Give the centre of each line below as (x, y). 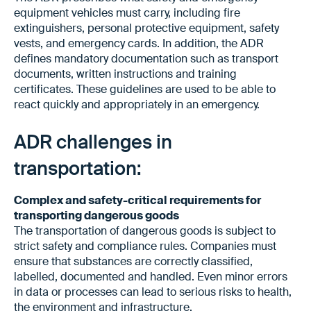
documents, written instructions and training (125, 74)
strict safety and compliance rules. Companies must (145, 246)
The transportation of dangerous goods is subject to (145, 230)
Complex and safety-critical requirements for (137, 200)
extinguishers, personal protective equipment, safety (146, 28)
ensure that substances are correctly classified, (133, 261)
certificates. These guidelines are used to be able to (145, 89)
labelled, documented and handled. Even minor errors (151, 276)
